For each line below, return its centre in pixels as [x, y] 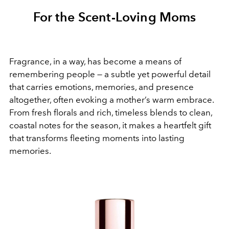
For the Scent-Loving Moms [114, 17]
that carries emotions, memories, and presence [101, 87]
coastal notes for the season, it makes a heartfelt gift [110, 125]
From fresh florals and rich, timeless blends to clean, [111, 112]
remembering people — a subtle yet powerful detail [110, 74]
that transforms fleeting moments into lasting [97, 138]
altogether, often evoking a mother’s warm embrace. [111, 99]
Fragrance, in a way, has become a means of [95, 61]
